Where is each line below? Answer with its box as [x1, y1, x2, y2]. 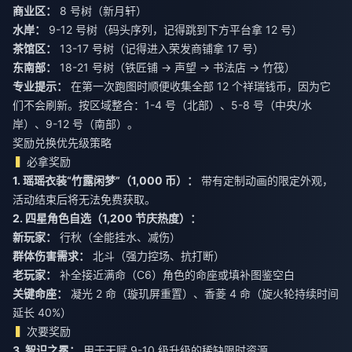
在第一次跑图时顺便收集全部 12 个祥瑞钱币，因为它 [68, 79, 331, 93]
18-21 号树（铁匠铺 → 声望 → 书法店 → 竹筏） [57, 60, 295, 74]
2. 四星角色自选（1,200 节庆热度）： [13, 211, 201, 225]
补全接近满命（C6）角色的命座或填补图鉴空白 [57, 267, 295, 281]
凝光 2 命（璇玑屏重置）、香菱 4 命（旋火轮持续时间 [68, 286, 339, 300]
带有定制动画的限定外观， [198, 173, 333, 187]
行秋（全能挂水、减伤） [57, 229, 181, 244]
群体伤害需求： [13, 248, 90, 262]
